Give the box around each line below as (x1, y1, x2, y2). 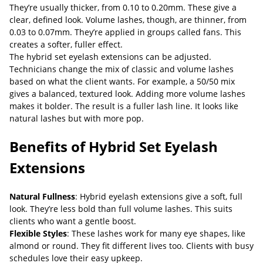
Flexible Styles (9, 228, 67, 239)
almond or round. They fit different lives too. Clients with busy (9, 240, 254, 251)
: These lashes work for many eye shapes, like (67, 228, 245, 239)
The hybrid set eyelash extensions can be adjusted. (9, 51, 211, 62)
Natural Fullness (9, 191, 75, 202)
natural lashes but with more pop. (9, 113, 144, 124)
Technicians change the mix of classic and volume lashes (9, 63, 234, 75)
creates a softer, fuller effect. (9, 39, 123, 50)
